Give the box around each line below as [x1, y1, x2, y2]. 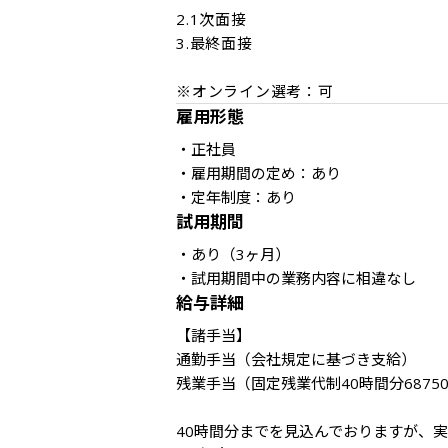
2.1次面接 [176, 9, 247, 29]
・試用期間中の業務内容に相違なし [176, 268, 416, 288]
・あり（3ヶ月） [176, 244, 294, 264]
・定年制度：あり [176, 187, 296, 207]
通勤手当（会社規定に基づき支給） [176, 349, 416, 369]
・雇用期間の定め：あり [176, 163, 341, 183]
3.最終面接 [176, 33, 253, 53]
